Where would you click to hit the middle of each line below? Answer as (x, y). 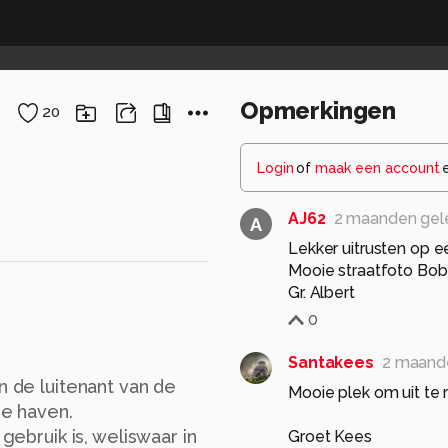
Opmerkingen (318, 111)
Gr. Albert (321, 293)
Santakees (331, 363)
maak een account (377, 168)
